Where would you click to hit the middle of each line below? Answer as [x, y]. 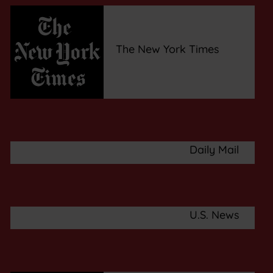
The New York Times [167, 49]
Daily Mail [214, 149]
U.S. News [214, 214]
